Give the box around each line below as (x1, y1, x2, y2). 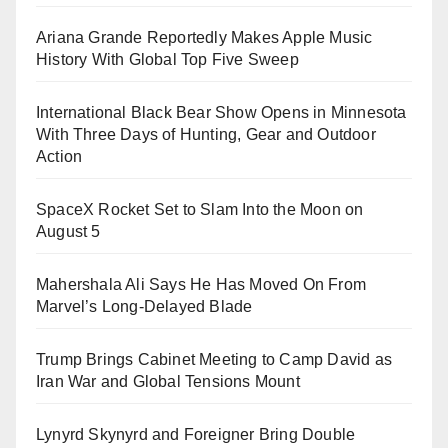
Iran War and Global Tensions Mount (36, 373, 300, 391)
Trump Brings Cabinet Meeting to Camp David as (36, 351, 393, 369)
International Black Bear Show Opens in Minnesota (36, 104, 407, 122)
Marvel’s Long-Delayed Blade (36, 298, 253, 316)
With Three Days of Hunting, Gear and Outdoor (36, 126, 376, 144)
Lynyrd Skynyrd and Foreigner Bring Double (36, 426, 356, 444)
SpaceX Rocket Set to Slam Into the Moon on (36, 201, 364, 219)
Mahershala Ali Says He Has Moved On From (36, 276, 367, 294)
